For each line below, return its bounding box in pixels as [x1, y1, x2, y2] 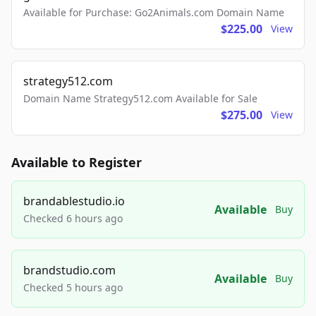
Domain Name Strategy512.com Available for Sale [23, 92, 257, 105]
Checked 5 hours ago [23, 281, 123, 294]
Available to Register [11, 154, 142, 171]
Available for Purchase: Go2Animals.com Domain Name [23, 6, 284, 19]
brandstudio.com [23, 262, 116, 278]
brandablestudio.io [23, 193, 125, 209]
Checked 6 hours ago [23, 212, 123, 225]
